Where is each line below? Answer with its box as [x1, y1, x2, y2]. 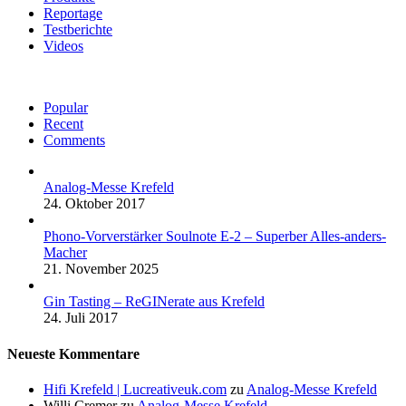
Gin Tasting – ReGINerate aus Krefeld [43, 294, 265, 310]
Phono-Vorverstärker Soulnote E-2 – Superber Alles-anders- [43, 228, 386, 245]
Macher [43, 245, 87, 261]
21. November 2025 [43, 261, 159, 277]
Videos [43, 38, 83, 54]
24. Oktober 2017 [43, 196, 145, 212]
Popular [43, 100, 88, 116]
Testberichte [43, 22, 112, 38]
